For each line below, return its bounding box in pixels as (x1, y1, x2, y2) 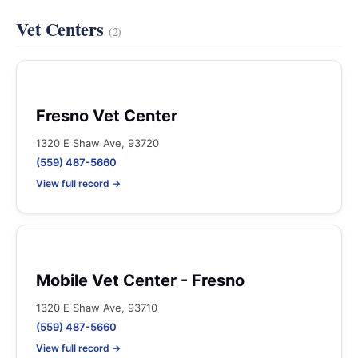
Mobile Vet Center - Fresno (36, 271, 245, 290)
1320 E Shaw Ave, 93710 (36, 301, 157, 314)
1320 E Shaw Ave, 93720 (36, 137, 159, 149)
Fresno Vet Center (36, 106, 177, 125)
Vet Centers (16, 16, 109, 42)
